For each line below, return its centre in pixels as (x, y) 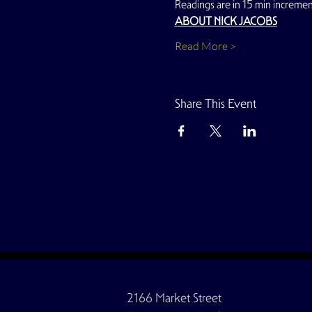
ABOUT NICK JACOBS (226, 21)
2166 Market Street (174, 298)
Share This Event (215, 103)
